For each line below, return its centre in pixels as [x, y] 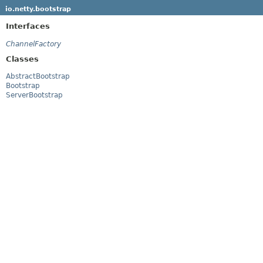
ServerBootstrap [34, 95]
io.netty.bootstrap [38, 9]
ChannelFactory [33, 44]
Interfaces [28, 26]
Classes [22, 59]
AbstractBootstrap [38, 77]
